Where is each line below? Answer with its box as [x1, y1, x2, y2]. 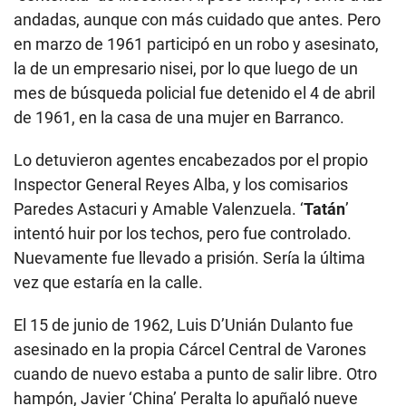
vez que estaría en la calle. [14, 273, 203, 293]
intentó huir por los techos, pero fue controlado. [14, 224, 352, 244]
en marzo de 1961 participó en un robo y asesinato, [14, 34, 379, 54]
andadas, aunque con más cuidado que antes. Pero [14, 10, 381, 30]
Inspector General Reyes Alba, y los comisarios [14, 175, 348, 195]
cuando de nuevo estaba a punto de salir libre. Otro [14, 364, 377, 384]
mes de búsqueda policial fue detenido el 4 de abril [14, 83, 375, 103]
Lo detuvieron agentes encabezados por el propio [14, 150, 368, 170]
